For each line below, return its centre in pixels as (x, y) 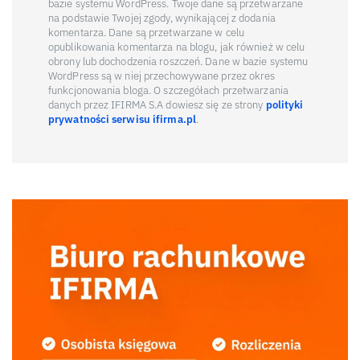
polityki (284, 104)
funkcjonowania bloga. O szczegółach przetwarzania (168, 90)
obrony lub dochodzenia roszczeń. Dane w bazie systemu (178, 61)
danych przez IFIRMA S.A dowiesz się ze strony (157, 104)
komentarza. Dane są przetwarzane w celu (146, 32)
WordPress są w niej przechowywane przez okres (162, 76)
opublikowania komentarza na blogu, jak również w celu (177, 47)
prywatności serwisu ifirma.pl (122, 119)
